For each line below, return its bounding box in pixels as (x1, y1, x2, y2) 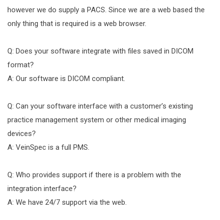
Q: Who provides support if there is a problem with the (7, 170, 181, 180)
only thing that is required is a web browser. (7, 19, 146, 28)
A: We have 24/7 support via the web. (7, 198, 127, 207)
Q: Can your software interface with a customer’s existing (7, 102, 193, 111)
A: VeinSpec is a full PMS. (7, 143, 89, 152)
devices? (7, 129, 36, 138)
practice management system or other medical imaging (7, 115, 186, 125)
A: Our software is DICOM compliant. (7, 74, 125, 83)
